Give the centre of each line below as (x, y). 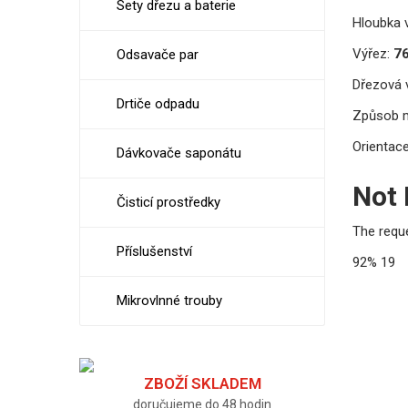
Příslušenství (154, 251)
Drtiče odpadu (158, 104)
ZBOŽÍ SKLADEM (202, 383)
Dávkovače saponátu (179, 153)
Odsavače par (158, 55)
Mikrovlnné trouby (169, 301)
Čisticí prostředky (168, 202)
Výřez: (371, 53)
